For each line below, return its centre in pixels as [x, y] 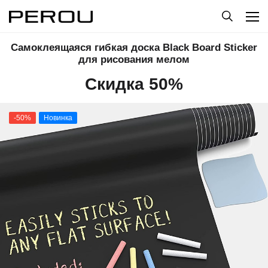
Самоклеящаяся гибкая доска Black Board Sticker [134, 48]
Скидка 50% [134, 84]
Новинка [58, 118]
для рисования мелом [134, 60]
